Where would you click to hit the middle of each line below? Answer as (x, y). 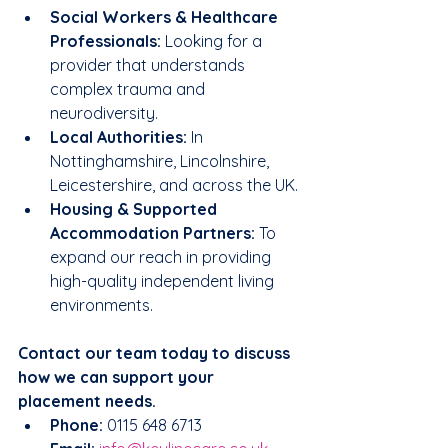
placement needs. (87, 401)
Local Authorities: (118, 137)
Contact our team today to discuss (156, 353)
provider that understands (149, 65)
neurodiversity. (104, 113)
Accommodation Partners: (152, 233)
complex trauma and (129, 89)
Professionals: (105, 41)
